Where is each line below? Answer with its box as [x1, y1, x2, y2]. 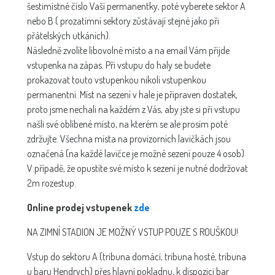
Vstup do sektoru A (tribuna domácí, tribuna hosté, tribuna [27, 250, 246, 263]
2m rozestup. [27, 177, 76, 190]
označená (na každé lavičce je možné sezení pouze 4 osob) [27, 147, 244, 160]
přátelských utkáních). [27, 29, 110, 42]
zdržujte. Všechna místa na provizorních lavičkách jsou [27, 133, 231, 145]
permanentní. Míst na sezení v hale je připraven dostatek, [27, 88, 238, 101]
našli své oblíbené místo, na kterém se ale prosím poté [27, 118, 228, 131]
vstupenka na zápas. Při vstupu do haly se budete [27, 59, 211, 72]
